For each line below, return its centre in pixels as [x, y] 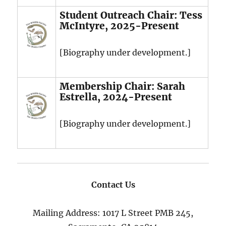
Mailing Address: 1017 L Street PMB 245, [113, 213]
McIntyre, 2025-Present [120, 26]
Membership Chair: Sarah [123, 87]
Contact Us [113, 185]
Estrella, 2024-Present [116, 97]
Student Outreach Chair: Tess [131, 15]
